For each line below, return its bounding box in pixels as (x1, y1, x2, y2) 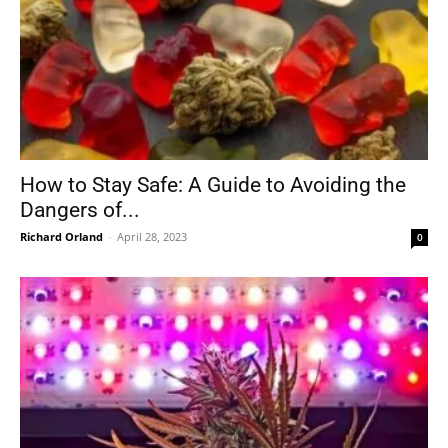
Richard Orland (20, 228, 103, 244)
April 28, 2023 (117, 228, 187, 244)
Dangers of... (20, 197, 140, 222)
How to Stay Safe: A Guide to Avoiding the (20, 172, 406, 197)
